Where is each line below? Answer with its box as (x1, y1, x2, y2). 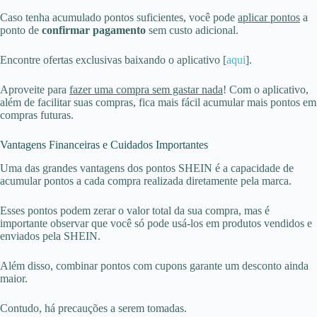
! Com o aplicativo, (223, 83, 309, 96)
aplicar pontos (238, 11, 300, 24)
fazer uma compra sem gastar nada (69, 83, 223, 96)
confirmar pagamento (42, 24, 146, 37)
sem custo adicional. (146, 24, 238, 37)
